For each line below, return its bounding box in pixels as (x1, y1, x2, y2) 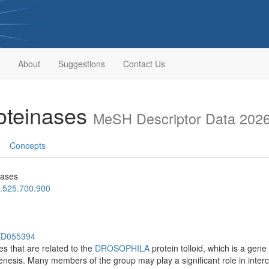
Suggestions (58, 58, 105, 70)
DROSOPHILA (95, 242, 150, 254)
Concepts (10, 139, 46, 151)
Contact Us (122, 58, 165, 70)
